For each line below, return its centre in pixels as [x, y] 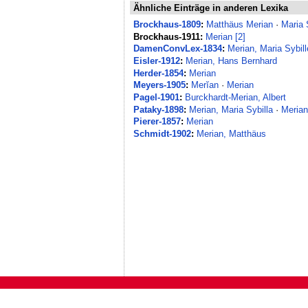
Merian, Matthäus [232, 134]
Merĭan [205, 85]
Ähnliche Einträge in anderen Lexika [211, 8]
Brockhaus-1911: [168, 36]
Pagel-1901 [157, 98]
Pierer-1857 [157, 122]
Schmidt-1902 [163, 134]
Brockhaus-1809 [167, 25]
